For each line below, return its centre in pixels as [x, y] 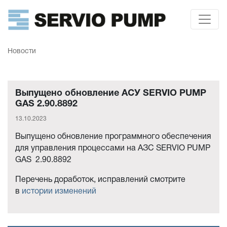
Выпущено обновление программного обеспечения [113, 137]
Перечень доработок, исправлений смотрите [100, 180]
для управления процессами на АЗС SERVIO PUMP [113, 148]
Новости [22, 51]
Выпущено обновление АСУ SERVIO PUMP [111, 93]
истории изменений [59, 191]
